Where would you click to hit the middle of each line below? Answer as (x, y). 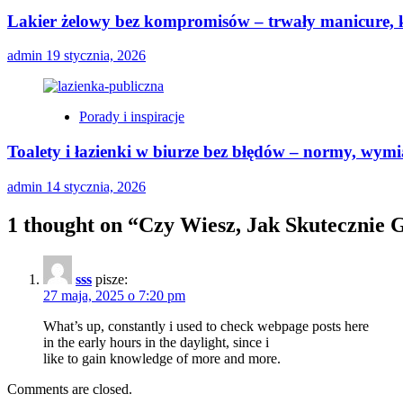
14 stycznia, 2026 (96, 186)
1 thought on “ (73, 224)
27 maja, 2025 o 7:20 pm (114, 295)
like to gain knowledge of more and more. (162, 358)
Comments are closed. (70, 389)
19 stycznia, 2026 (96, 56)
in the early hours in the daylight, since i (156, 342)
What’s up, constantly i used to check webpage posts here (206, 326)
